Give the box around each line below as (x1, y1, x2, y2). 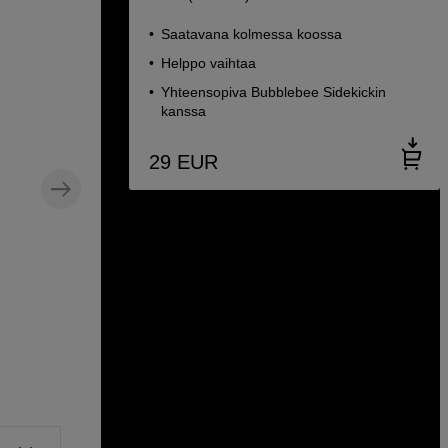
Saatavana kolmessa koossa (161, 26, 342, 42)
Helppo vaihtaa (161, 55, 256, 71)
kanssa (161, 103, 206, 119)
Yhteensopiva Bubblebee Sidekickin (161, 84, 386, 100)
